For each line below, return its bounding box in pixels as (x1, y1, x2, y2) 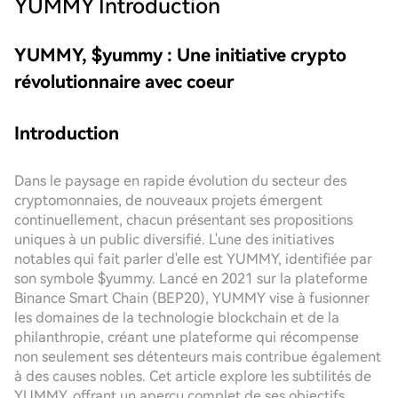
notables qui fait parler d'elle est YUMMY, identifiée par (14, 251, 372, 267)
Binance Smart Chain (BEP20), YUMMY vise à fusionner (14, 290, 370, 306)
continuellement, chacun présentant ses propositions (14, 211, 353, 228)
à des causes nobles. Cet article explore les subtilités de (14, 368, 371, 385)
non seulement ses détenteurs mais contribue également (14, 348, 381, 365)
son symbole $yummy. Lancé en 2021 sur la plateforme (14, 270, 368, 287)
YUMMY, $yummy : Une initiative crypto (14, 44, 346, 66)
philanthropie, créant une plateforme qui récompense (14, 329, 359, 346)
